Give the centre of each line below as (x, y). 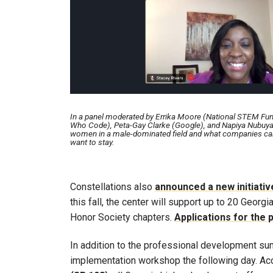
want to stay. (92, 142)
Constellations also (112, 186)
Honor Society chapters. (122, 217)
